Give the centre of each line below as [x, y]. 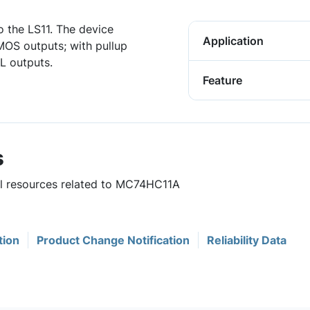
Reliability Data [247, 240]
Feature [222, 80]
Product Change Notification [113, 240]
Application [233, 41]
